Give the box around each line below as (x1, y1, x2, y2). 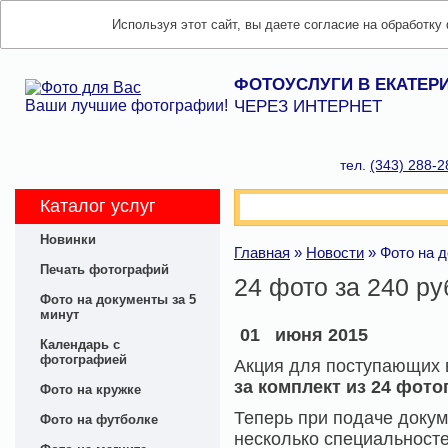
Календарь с (40, 337, 120, 352)
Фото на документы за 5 (40, 292, 196, 307)
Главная (234, 244, 290, 261)
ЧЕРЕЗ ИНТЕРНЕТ (234, 97, 382, 116)
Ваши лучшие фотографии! (25, 97, 228, 114)
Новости (306, 244, 364, 261)
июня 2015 (275, 325, 368, 345)
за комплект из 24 (234, 377, 391, 397)
